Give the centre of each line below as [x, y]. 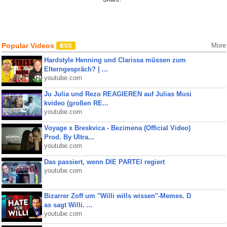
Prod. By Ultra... [69, 137]
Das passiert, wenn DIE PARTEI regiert [104, 162]
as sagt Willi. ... [68, 205]
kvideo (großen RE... [76, 103]
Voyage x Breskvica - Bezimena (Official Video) [117, 128]
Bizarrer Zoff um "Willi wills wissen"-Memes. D [117, 196]
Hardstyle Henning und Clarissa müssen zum [115, 60]
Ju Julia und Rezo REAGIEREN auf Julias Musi [118, 94]
